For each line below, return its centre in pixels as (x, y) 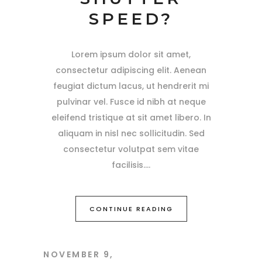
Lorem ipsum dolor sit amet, (131, 55)
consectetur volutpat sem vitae (131, 149)
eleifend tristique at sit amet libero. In (131, 118)
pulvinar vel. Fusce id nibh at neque (131, 102)
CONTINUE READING (131, 209)
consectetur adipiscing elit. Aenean (131, 70)
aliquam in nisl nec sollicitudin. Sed (131, 134)
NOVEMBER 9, (79, 255)
